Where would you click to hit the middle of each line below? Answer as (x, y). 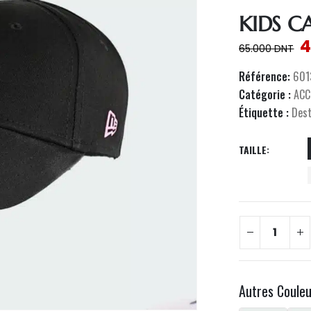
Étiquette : (266, 112)
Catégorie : (267, 94)
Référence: (266, 76)
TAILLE (253, 149)
